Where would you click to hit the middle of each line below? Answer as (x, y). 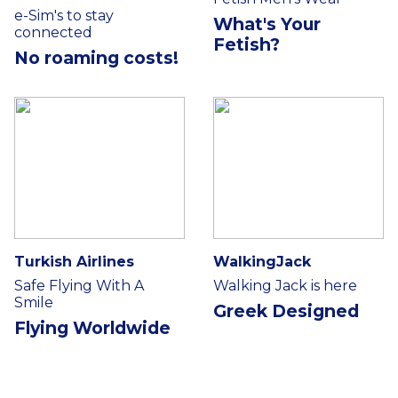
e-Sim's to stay (64, 15)
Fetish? (247, 44)
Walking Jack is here (285, 285)
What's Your (267, 24)
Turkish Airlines (74, 261)
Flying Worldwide (92, 327)
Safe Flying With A (79, 285)
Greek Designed (286, 310)
